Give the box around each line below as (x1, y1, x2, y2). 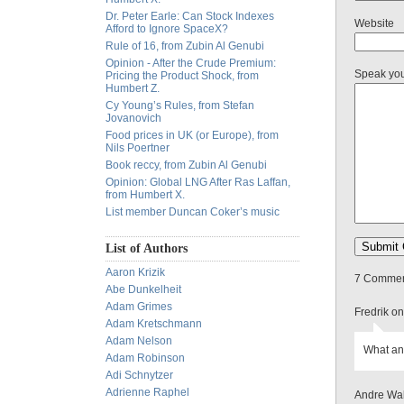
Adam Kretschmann (106, 317, 202, 330)
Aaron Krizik (106, 266, 165, 279)
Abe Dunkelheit (106, 283, 181, 296)
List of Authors (106, 242, 188, 255)
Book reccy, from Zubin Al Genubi (106, 159, 267, 171)
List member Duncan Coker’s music (106, 206, 280, 218)
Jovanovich (106, 112, 161, 124)
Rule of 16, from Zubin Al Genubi (106, 40, 264, 52)
